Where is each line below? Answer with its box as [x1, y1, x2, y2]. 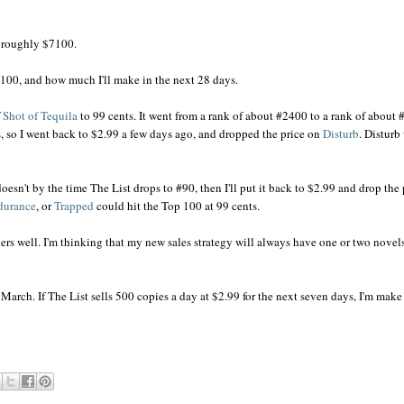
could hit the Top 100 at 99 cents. [94, 197, 260, 214]
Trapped [54, 197, 94, 214]
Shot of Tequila [3, 106, 78, 124]
